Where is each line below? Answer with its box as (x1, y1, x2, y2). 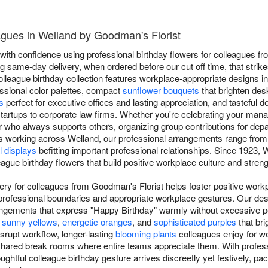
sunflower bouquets (123, 84, 199, 97)
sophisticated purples (154, 215, 236, 229)
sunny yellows (2, 215, 57, 229)
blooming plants (115, 227, 176, 240)
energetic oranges (62, 215, 132, 229)
